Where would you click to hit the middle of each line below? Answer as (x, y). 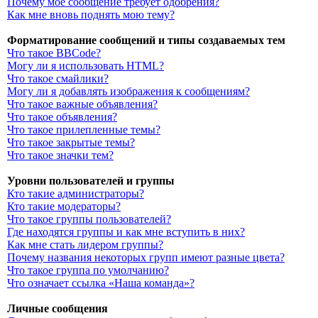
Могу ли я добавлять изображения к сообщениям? (128, 91)
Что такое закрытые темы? (71, 142)
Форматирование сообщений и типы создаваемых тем (146, 40)
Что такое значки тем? (60, 155)
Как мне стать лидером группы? (85, 245)
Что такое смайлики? (58, 78)
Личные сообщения (57, 308)
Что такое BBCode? (54, 53)
